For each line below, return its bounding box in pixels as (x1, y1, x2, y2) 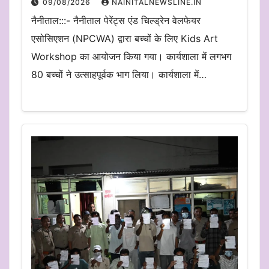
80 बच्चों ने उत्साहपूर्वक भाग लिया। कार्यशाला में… (31, 68, 207, 81)
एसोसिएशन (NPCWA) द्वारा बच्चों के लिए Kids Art (31, 32, 218, 45)
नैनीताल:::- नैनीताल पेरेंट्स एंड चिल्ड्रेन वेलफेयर (31, 14, 201, 27)
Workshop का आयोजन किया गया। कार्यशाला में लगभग (31, 50, 231, 63)
